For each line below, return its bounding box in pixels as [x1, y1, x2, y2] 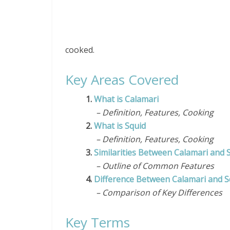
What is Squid [94, 120, 146, 131]
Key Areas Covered [65, 70, 179, 89]
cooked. [65, 44, 94, 55]
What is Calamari [94, 93, 161, 105]
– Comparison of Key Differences [86, 187, 222, 198]
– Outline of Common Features [86, 160, 214, 171]
